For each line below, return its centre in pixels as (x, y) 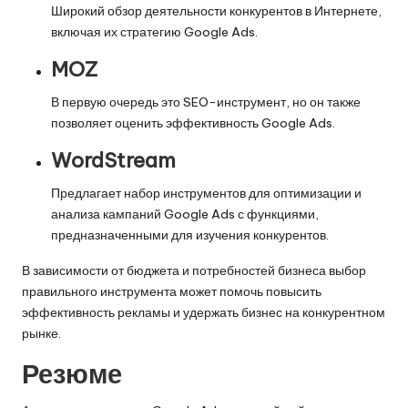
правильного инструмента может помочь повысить (172, 291)
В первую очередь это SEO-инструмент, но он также (206, 102)
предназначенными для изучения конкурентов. (190, 235)
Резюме (72, 373)
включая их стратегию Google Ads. (154, 31)
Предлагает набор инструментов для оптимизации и (206, 193)
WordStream (113, 160)
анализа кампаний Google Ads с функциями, (185, 214)
